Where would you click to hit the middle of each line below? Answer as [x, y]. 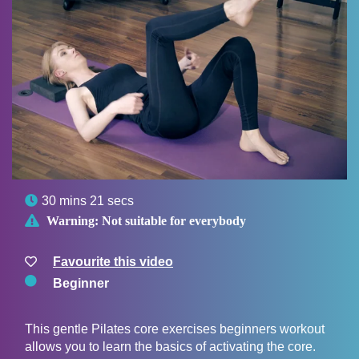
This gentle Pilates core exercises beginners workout [175, 329]
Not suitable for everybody [174, 221]
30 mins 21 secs [88, 201]
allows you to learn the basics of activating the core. [170, 347]
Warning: [73, 221]
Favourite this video [113, 262]
